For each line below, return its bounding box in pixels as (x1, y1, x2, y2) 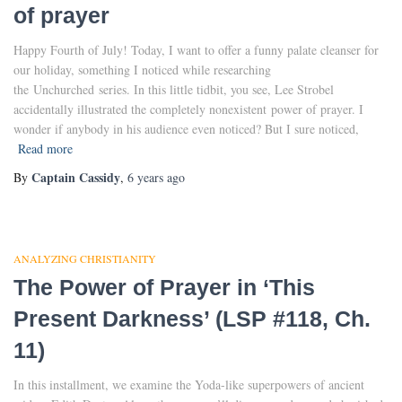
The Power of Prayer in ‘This (13, 274, 315, 300)
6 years (127, 168, 163, 186)
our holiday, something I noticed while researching (13, 60, 271, 78)
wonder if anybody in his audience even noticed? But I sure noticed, (13, 119, 359, 137)
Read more (18, 139, 73, 157)
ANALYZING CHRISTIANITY (13, 250, 156, 266)
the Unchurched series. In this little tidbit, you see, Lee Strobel (13, 80, 334, 98)
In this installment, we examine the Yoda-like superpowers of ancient (13, 375, 364, 393)
